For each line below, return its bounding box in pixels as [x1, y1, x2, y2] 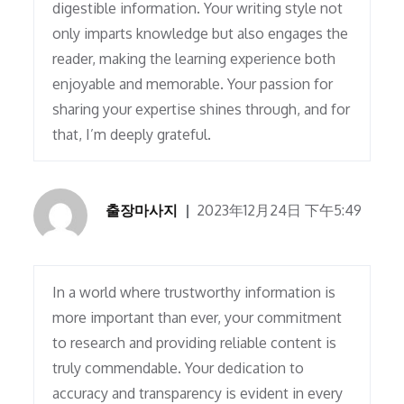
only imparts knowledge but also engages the [52, 24, 349, 43]
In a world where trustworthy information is [52, 283, 336, 302]
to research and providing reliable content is [52, 334, 337, 353]
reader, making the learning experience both [52, 50, 336, 69]
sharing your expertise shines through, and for [52, 100, 351, 119]
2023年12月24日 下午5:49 [197, 201, 363, 220]
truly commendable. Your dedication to [52, 359, 305, 378]
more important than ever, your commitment [52, 308, 343, 327]
